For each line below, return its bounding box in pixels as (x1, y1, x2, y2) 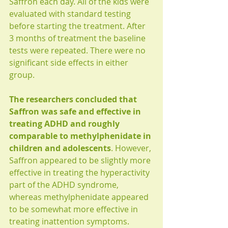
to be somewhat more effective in (9, 204, 140, 215)
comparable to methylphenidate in (9, 130, 153, 142)
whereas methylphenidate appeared (9, 191, 151, 203)
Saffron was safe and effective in (9, 106, 143, 118)
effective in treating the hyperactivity (9, 167, 152, 179)
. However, (111, 142, 153, 154)
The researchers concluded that (9, 94, 139, 105)
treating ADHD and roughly (9, 118, 122, 130)
